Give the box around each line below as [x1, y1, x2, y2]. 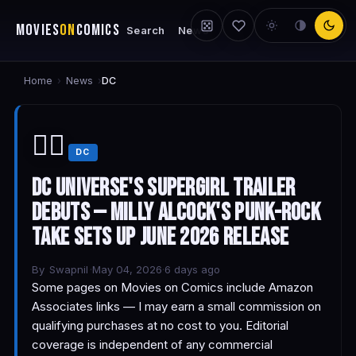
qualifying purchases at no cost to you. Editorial [32, 318, 288, 333]
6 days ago [164, 263, 220, 276]
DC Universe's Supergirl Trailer [32, 174, 296, 203]
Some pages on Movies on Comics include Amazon [32, 280, 313, 295]
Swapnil [49, 263, 88, 276]
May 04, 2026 [92, 263, 162, 276]
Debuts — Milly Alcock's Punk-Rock [32, 199, 321, 227]
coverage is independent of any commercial [32, 337, 273, 352]
